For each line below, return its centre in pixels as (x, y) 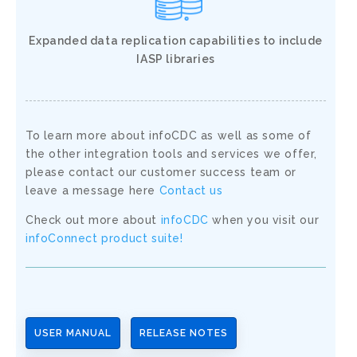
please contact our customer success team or (161, 172)
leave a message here (92, 190)
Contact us (191, 190)
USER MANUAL (73, 333)
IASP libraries (176, 59)
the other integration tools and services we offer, (172, 153)
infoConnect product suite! (104, 238)
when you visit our (264, 220)
